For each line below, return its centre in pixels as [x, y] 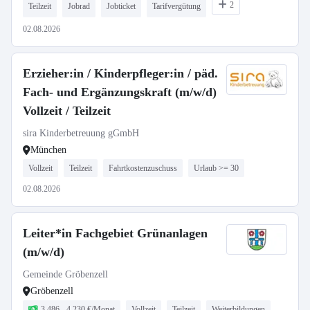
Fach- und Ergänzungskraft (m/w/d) [120, 92]
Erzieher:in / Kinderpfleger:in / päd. [120, 73]
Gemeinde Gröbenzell [65, 274]
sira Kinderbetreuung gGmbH [81, 133]
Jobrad [79, 6]
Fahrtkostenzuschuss [143, 168]
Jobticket [121, 6]
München [48, 150]
